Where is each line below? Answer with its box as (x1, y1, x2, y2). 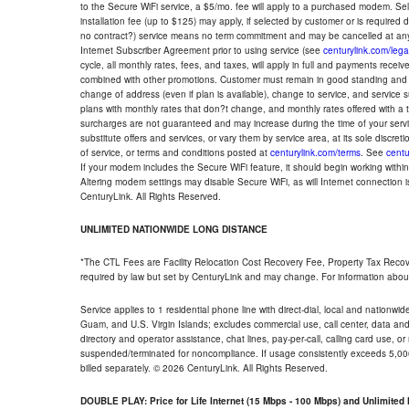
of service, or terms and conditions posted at (80, 146, 270, 159)
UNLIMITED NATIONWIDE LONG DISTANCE (80, 223, 267, 236)
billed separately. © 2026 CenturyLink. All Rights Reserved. (80, 362, 328, 374)
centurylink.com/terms (270, 146, 361, 159)
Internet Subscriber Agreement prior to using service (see (80, 44, 323, 57)
